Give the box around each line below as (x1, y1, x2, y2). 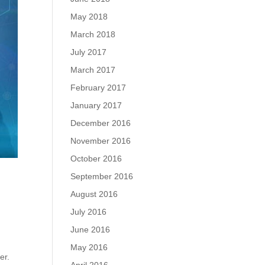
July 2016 (70, 207, 107, 216)
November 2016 (70, 136, 131, 146)
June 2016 (70, 225, 111, 234)
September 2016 (70, 172, 134, 181)
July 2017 (70, 47, 107, 57)
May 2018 (70, 12, 108, 21)
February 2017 (70, 83, 127, 92)
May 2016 (70, 243, 108, 252)
